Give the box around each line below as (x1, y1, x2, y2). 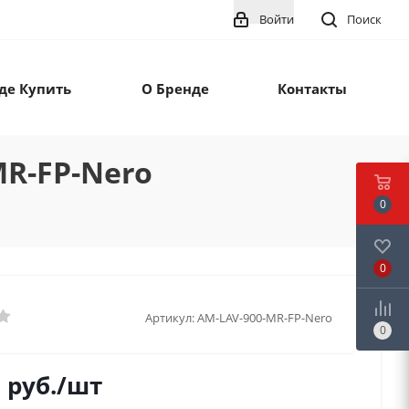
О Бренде (142, 79, 209, 99)
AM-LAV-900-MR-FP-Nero (197, 309, 332, 326)
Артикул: (145, 309, 194, 326)
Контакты (278, 79, 347, 99)
